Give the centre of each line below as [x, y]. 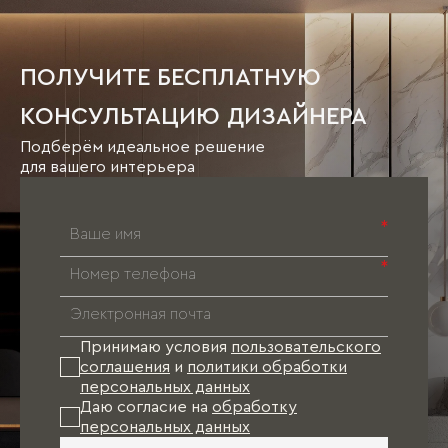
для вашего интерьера [107, 167]
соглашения [125, 367]
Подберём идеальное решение [142, 147]
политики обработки [267, 367]
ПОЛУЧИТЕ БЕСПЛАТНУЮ [170, 78]
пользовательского [306, 347]
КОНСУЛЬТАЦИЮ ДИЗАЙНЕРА [193, 117]
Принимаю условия [155, 347]
